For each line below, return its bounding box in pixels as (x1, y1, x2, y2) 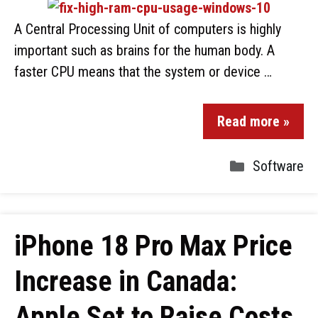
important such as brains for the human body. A (14, 42, 275, 59)
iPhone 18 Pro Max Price (14, 229, 292, 263)
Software (253, 158, 304, 175)
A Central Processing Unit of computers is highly (14, 21, 281, 38)
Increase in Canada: (14, 265, 237, 298)
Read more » (217, 113, 290, 130)
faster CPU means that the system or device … (14, 63, 272, 80)
